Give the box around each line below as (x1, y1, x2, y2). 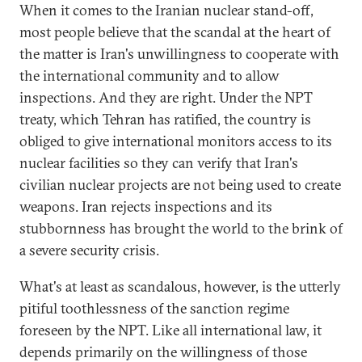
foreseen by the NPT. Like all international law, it (19, 321, 322, 339)
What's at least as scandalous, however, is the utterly (19, 277, 341, 296)
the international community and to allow (19, 66, 280, 85)
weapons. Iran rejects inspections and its (19, 197, 272, 216)
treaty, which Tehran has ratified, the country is (19, 110, 311, 128)
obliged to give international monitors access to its (19, 132, 332, 150)
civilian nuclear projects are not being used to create (19, 175, 341, 194)
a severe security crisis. (19, 241, 159, 259)
